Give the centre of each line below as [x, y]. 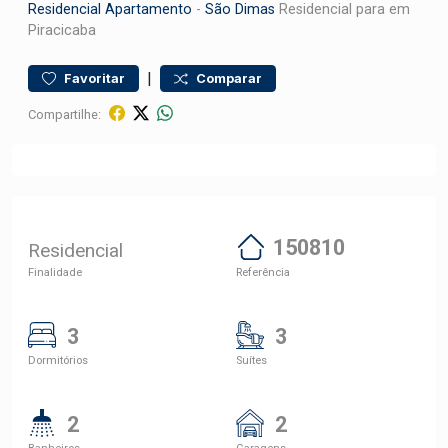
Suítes [251, 360]
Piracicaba [62, 30]
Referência [263, 272]
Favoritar [94, 78]
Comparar [229, 78]
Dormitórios [58, 360]
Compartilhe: [64, 114]
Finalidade [55, 272]
